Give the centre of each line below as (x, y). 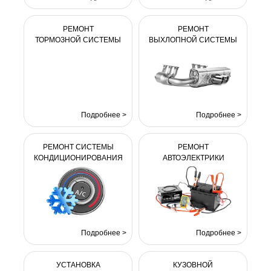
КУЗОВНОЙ (193, 265)
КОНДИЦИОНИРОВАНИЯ (78, 158)
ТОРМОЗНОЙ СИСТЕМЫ (78, 40)
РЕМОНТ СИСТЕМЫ (78, 147)
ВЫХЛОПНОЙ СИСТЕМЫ (193, 40)
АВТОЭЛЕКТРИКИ (193, 158)
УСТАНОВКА (78, 265)
